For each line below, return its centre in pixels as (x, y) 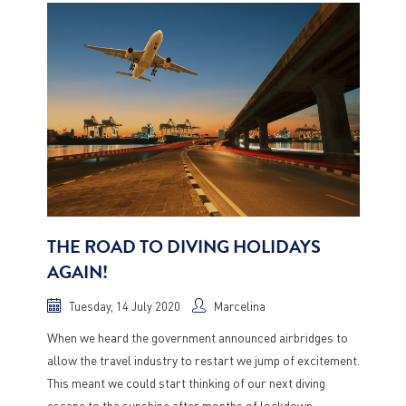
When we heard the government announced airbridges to (197, 337)
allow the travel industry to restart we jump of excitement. (203, 360)
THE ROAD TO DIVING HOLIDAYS (184, 247)
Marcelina (239, 306)
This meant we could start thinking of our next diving (186, 382)
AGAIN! (77, 272)
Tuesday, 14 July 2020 (124, 306)
